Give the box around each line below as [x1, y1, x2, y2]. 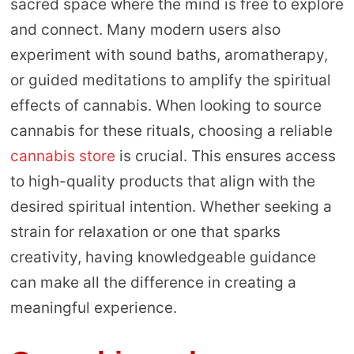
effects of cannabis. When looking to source [9, 96, 322, 115]
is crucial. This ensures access [115, 146, 336, 165]
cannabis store [9, 146, 115, 165]
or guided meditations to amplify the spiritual [9, 70, 331, 89]
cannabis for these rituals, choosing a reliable [9, 121, 333, 140]
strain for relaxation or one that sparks [9, 222, 281, 241]
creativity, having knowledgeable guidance [9, 247, 316, 266]
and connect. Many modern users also [9, 20, 281, 39]
